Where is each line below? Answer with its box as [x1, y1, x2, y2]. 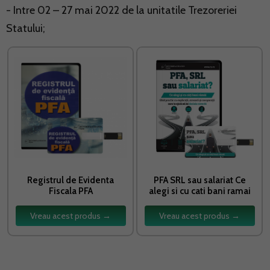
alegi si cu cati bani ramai [148, 186, 251, 197]
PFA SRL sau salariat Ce [153, 175, 246, 186]
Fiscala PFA [48, 186, 93, 197]
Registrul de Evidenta [27, 175, 114, 186]
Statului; [6, 21, 45, 35]
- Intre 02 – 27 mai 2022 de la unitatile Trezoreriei [6, 3, 237, 17]
